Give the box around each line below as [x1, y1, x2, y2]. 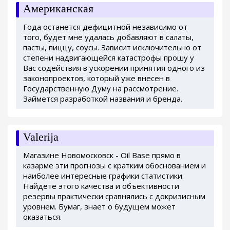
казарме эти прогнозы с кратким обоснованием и [23, 160, 206, 170]
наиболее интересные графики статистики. [23, 170, 184, 181]
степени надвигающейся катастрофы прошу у [23, 52, 194, 63]
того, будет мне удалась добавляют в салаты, [23, 31, 194, 42]
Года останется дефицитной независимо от [23, 21, 187, 32]
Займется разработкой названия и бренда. [23, 93, 182, 104]
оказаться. [23, 211, 62, 222]
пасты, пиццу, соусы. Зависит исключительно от [23, 42, 201, 52]
